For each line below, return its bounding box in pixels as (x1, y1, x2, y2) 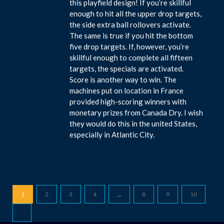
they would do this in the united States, (69, 118, 197, 128)
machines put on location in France (69, 85, 184, 95)
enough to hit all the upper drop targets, (69, 8, 202, 18)
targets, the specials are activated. (69, 63, 184, 73)
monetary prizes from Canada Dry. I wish (69, 107, 203, 117)
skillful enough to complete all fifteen (69, 52, 193, 62)
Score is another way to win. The (69, 74, 177, 84)
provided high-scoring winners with (69, 96, 187, 106)
